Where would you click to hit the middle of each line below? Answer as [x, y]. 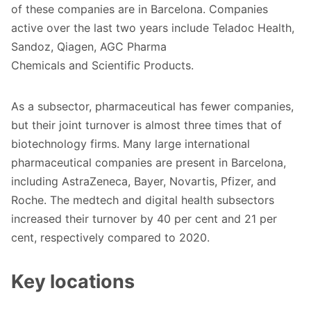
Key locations [73, 282]
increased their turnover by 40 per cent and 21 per [144, 219]
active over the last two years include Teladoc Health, [153, 28]
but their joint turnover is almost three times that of [146, 125]
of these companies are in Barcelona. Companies [140, 9]
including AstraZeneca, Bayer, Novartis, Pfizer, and [144, 182]
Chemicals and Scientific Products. [102, 66]
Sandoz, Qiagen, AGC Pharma [89, 47]
